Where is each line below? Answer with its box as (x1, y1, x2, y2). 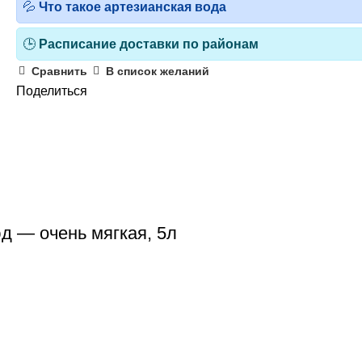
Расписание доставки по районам (39, 36, 259, 51)
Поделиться (16, 83, 87, 98)
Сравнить (32, 65, 87, 78)
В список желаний (106, 65, 209, 78)
